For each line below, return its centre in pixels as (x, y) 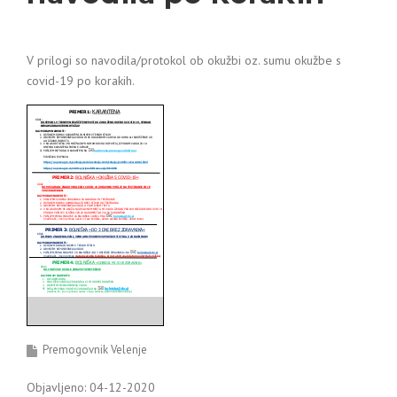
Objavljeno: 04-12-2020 (91, 387)
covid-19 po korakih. (81, 81)
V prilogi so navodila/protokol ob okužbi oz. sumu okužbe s (184, 60)
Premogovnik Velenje (95, 350)
